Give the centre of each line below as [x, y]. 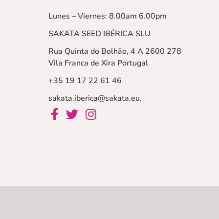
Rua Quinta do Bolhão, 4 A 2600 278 [115, 52]
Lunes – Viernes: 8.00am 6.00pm [107, 16]
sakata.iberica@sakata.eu [94, 99]
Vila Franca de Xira [82, 63]
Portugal [131, 63]
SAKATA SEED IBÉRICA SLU [99, 34]
